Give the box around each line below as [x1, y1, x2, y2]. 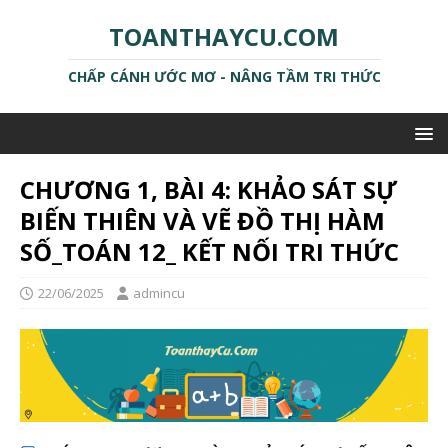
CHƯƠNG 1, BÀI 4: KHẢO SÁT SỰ [20, 173, 397, 206]
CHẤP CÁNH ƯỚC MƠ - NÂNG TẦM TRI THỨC [67, 67, 381, 86]
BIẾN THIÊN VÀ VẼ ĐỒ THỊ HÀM [20, 204, 385, 237]
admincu [133, 284, 185, 302]
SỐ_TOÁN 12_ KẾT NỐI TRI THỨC [20, 235, 399, 268]
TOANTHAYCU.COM [109, 20, 339, 53]
